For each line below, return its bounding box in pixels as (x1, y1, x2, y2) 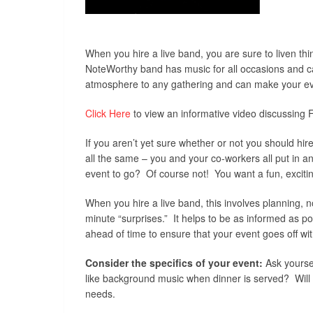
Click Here (85, 105, 131, 120)
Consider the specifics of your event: (85, 255, 263, 270)
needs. (85, 286, 115, 300)
